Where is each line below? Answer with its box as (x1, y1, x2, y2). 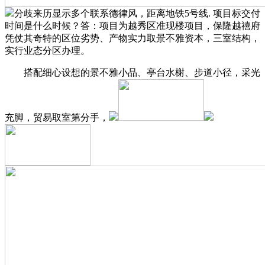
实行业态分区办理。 (5, 45, 90, 56)
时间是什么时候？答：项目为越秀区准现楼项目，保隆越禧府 (5, 20, 260, 31)
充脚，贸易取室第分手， (5, 112, 109, 122)
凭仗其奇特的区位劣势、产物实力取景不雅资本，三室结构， (5, 33, 260, 43)
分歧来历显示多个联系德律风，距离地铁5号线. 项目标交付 (14, 8, 260, 18)
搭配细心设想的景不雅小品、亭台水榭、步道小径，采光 (5, 67, 260, 77)
